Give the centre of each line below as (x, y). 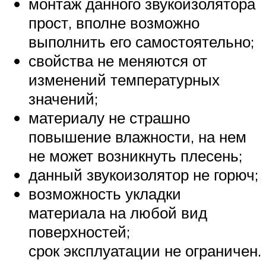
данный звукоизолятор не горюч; (143, 175)
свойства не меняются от (118, 61)
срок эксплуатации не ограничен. (145, 251)
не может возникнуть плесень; (135, 156)
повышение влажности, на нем (137, 137)
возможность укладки (105, 194)
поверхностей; (79, 232)
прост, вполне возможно (114, 23)
